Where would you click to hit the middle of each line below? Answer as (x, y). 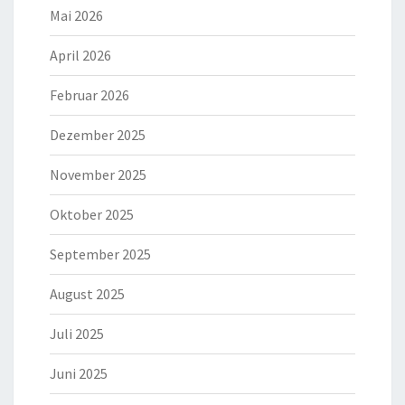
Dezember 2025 (98, 134)
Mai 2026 (76, 15)
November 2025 (98, 174)
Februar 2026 (89, 94)
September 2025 (100, 254)
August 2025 (87, 293)
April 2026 (80, 55)
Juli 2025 (77, 333)
